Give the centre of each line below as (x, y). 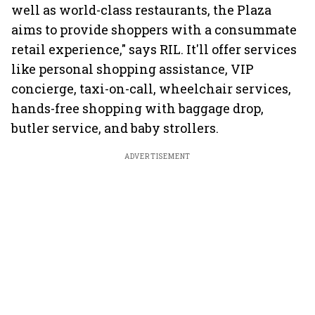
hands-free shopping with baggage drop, (137, 108)
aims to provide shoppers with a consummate (154, 30)
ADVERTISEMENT (157, 156)
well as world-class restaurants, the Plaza (141, 10)
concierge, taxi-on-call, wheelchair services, (151, 89)
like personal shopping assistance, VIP (133, 69)
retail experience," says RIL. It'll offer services (154, 49)
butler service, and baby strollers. (115, 128)
